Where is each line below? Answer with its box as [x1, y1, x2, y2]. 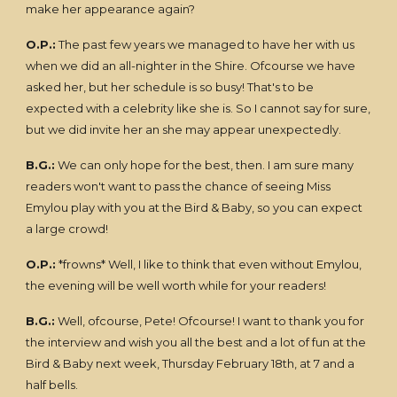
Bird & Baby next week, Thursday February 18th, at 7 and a [26, 356, 355, 370]
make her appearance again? [26, 2, 196, 16]
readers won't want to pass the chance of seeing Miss [26, 179, 331, 193]
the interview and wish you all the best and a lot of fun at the [26, 335, 367, 349]
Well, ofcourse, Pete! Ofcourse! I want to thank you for [55, 314, 365, 328]
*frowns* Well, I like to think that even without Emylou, [56, 257, 362, 271]
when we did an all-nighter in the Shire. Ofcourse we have [26, 58, 356, 73]
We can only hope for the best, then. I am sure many [55, 158, 354, 172]
